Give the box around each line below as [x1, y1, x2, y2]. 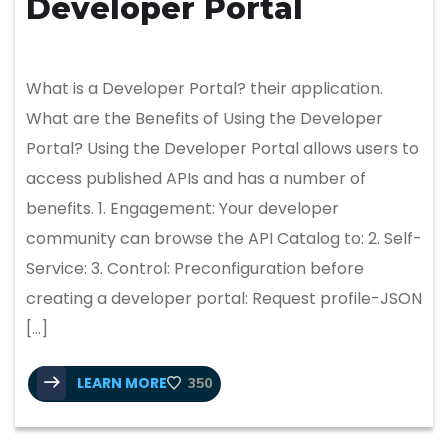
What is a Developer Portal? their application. [26, 76, 383, 100]
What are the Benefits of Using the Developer [26, 106, 383, 130]
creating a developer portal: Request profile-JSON [26, 286, 422, 310]
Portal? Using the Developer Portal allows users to [26, 136, 419, 160]
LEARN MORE [74, 372, 167, 393]
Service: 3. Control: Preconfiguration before [26, 256, 364, 280]
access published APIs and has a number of [26, 166, 366, 190]
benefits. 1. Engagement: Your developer [26, 196, 339, 220]
